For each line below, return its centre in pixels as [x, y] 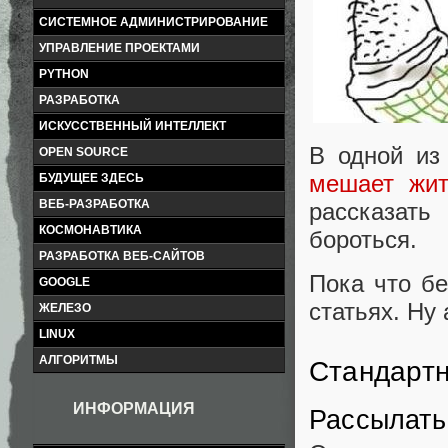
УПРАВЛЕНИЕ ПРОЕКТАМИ [119, 48]
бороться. [363, 240]
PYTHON [64, 74]
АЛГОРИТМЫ [78, 360]
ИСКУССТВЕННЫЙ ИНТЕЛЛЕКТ [132, 126]
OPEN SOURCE [83, 152]
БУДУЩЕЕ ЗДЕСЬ [91, 178]
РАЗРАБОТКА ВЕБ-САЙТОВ [122, 256]
